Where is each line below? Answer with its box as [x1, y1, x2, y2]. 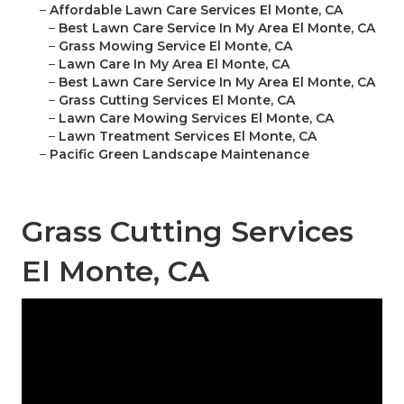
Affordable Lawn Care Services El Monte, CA [50, 2, 343, 19]
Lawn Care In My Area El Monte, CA [59, 56, 289, 73]
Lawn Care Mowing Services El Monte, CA [59, 110, 334, 127]
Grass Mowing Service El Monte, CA [59, 38, 292, 55]
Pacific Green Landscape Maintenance [50, 146, 309, 163]
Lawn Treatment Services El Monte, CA [59, 128, 317, 145]
